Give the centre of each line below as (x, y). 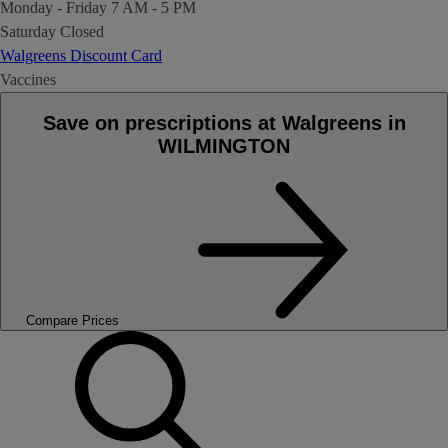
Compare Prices (72, 320)
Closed (82, 32)
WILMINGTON (224, 145)
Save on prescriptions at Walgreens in (224, 122)
